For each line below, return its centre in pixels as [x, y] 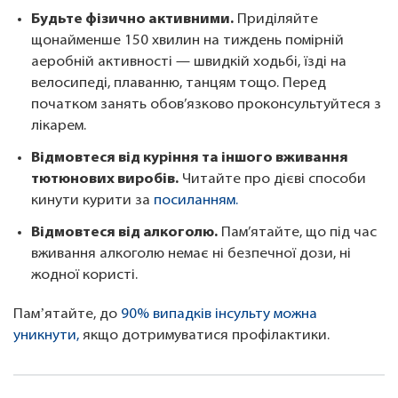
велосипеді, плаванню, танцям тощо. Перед [179, 84]
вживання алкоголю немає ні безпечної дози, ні [191, 255]
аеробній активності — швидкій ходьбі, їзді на [189, 63]
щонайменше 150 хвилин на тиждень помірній [187, 41]
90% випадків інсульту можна [219, 315]
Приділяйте [276, 20]
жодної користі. [86, 276]
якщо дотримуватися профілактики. [206, 336]
